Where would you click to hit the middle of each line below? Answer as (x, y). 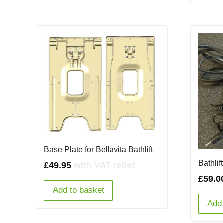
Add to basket (78, 190)
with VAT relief (104, 166)
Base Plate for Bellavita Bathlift (98, 150)
